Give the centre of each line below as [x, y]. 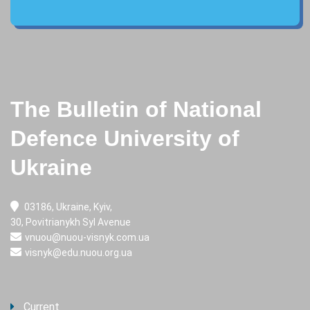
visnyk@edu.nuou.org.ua [79, 253]
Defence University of [125, 139]
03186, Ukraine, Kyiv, [67, 207]
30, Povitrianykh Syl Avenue [71, 222]
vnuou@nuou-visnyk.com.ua [87, 238]
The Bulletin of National [136, 110]
